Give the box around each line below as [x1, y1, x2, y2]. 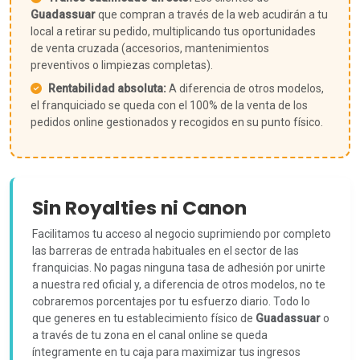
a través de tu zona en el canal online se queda [32, 329, 268, 342]
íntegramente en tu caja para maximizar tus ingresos [32, 346, 301, 358]
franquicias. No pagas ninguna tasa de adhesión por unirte [32, 261, 325, 274]
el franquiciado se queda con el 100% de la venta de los [31, 99, 308, 112]
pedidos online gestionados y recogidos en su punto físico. [31, 116, 323, 129]
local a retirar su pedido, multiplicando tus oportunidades [31, 25, 316, 38]
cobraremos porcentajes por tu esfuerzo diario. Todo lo [32, 295, 310, 308]
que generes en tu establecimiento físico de [32, 312, 256, 325]
